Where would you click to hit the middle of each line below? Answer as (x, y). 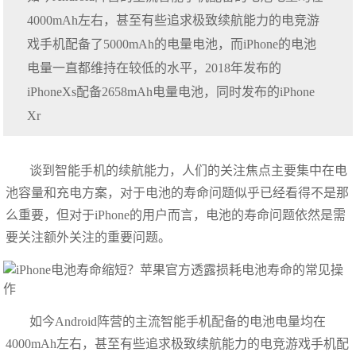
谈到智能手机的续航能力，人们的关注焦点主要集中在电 (189, 170)
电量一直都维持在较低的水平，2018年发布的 (155, 68)
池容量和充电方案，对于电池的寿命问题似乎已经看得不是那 (178, 193)
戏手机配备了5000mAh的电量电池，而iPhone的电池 (172, 44)
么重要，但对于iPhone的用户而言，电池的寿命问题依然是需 (176, 215)
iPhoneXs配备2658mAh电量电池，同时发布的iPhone (171, 92)
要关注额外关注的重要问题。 (89, 237)
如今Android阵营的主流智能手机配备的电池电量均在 (178, 321)
